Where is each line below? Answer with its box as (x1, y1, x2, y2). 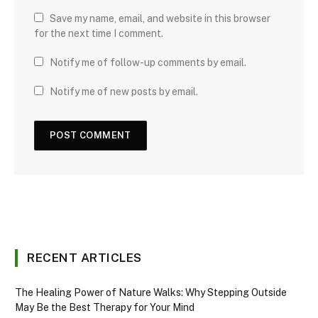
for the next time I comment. (34, 28, 163, 40)
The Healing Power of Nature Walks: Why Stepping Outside (15, 287, 287, 299)
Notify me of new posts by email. (50, 86, 198, 98)
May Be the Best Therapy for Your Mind (15, 302, 194, 314)
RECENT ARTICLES (27, 251, 142, 265)
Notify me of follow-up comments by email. (50, 57, 246, 69)
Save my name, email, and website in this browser (50, 13, 270, 25)
